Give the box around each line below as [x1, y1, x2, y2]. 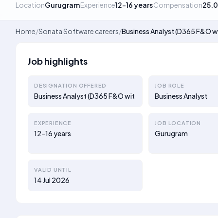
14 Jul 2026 [34, 176, 70, 184]
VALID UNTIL [34, 166, 72, 173]
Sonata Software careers [38, 27, 119, 36]
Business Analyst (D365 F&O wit [34, 91, 135, 100]
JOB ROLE [155, 82, 184, 89]
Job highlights [28, 55, 88, 67]
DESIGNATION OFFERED [34, 82, 107, 89]
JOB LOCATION [155, 120, 201, 126]
